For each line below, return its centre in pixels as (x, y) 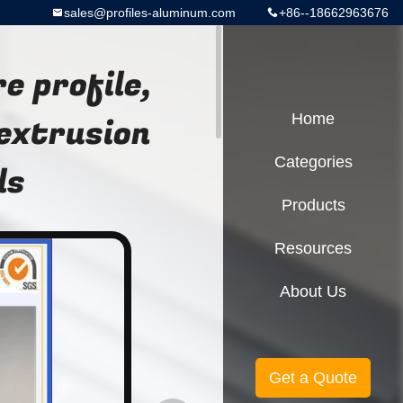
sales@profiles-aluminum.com (150, 13)
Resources (313, 248)
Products (313, 205)
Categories (313, 162)
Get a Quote (313, 378)
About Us (313, 291)
